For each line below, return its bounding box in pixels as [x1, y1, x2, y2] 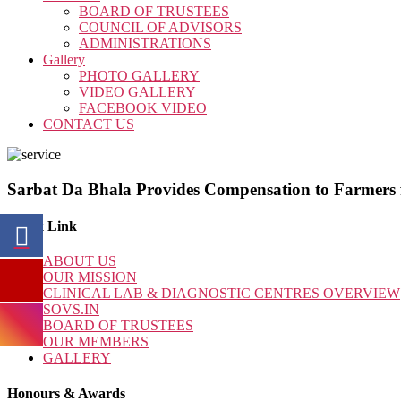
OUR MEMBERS [43, 334, 149, 350]
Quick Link [7, 218, 77, 234]
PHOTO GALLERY [79, 68, 200, 83]
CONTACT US [43, 116, 134, 132]
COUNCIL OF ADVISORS [79, 20, 242, 35]
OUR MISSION [43, 269, 137, 286]
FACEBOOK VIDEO [79, 100, 207, 115]
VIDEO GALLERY [79, 84, 196, 99]
